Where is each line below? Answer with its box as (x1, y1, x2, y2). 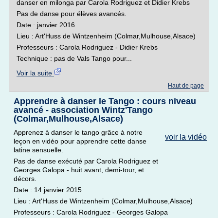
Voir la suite (17, 69, 54, 77)
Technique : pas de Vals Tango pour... (17, 54, 132, 62)
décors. (14, 175, 36, 182)
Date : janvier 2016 (17, 21, 75, 29)
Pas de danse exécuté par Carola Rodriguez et (14, 157, 158, 165)
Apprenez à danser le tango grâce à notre (14, 128, 143, 136)
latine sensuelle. (14, 146, 63, 154)
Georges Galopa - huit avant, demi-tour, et (14, 166, 144, 174)
